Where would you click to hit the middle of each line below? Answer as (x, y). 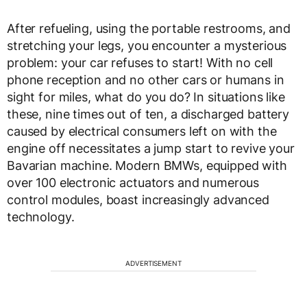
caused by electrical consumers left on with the (142, 132)
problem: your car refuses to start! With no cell (140, 63)
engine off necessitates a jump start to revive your (151, 149)
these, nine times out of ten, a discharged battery (148, 114)
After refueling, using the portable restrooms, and (149, 29)
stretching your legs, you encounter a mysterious (147, 46)
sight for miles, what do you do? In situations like (146, 97)
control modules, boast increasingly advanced (138, 200)
